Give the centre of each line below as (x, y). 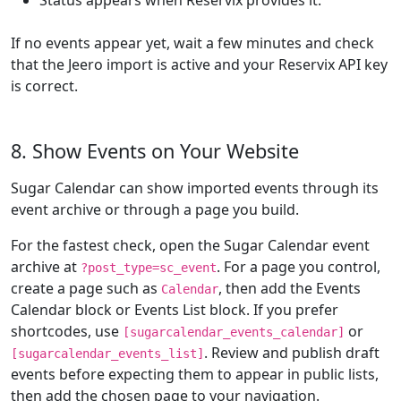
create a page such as (86, 288)
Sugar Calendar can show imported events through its (195, 188)
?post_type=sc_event (149, 268)
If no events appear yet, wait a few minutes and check (192, 43)
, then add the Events (290, 288)
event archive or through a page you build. (155, 209)
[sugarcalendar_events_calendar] (234, 332)
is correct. (44, 86)
